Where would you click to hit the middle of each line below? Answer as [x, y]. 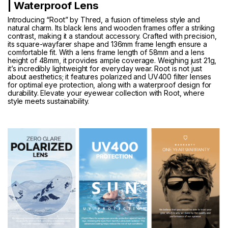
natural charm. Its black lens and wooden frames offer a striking [111, 28]
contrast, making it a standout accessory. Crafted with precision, [112, 36]
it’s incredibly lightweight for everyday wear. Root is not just [105, 69]
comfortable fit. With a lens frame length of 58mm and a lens [106, 52]
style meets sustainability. [49, 101]
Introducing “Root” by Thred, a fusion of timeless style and [104, 20]
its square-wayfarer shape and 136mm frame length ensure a [108, 44]
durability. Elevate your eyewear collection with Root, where [106, 93]
